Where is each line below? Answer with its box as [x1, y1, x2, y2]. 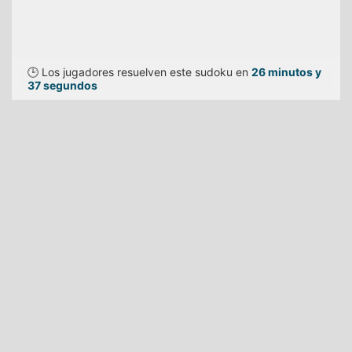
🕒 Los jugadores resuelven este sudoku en [27, 65, 251, 79]
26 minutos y [251, 65, 321, 79]
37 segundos [27, 79, 97, 92]
